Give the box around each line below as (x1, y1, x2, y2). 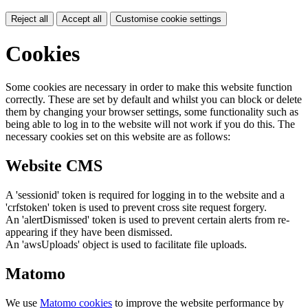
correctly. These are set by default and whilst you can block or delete (5, 93, 302, 105)
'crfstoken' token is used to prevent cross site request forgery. (5, 201, 267, 213)
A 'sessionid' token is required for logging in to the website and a (5, 188, 285, 201)
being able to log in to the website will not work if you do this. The (5, 118, 295, 130)
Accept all (62, 14, 102, 25)
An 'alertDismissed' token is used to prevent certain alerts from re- (5, 213, 289, 225)
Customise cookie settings (115, 14, 221, 25)
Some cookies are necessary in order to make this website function (5, 81, 292, 93)
